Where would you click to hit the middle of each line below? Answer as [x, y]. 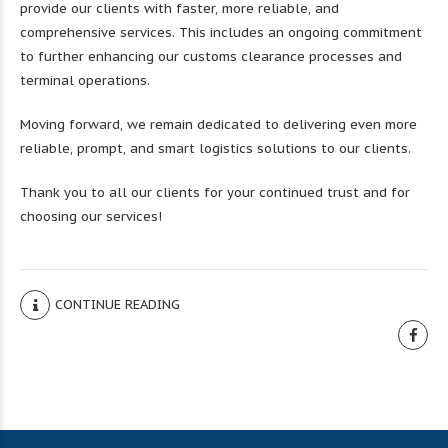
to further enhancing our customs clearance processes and [211, 56]
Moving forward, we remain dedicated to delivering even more [218, 124]
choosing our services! [91, 216]
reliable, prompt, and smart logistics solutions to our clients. [215, 148]
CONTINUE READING [117, 304]
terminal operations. [85, 80]
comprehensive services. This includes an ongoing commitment [221, 32]
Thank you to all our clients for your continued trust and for [215, 192]
